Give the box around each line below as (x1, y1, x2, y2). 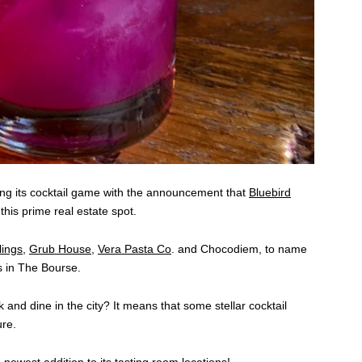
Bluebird (249, 186, 291, 200)
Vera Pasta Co (98, 242, 171, 256)
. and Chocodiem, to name (171, 242, 307, 256)
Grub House (29, 242, 91, 256)
